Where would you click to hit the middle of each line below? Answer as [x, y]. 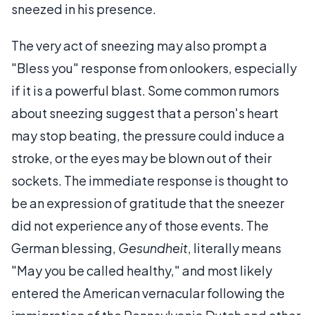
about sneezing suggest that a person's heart [145, 113]
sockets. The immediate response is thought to [150, 180]
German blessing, [65, 248]
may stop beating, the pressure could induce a [148, 135]
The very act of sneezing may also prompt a [139, 45]
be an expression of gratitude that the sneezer [148, 203]
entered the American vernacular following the [148, 293]
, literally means [234, 248]
